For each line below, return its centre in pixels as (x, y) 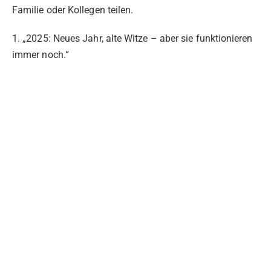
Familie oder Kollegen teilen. (73, 10)
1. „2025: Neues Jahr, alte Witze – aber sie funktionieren (132, 38)
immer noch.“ (41, 54)
